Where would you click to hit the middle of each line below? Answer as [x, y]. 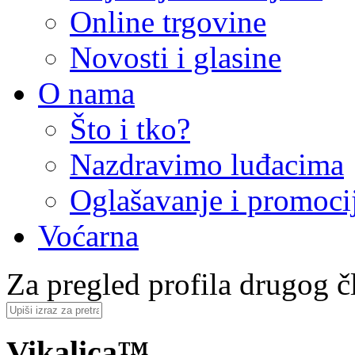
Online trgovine [168, 22]
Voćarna [88, 236]
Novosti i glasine [176, 57]
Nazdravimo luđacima [207, 164]
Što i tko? [130, 129]
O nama [86, 93]
